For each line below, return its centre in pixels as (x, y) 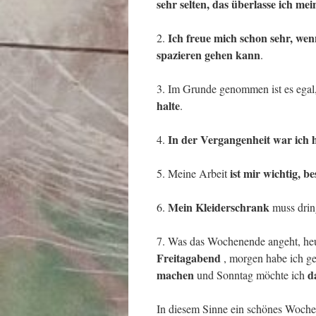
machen (175, 275)
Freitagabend (189, 258)
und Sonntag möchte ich (251, 275)
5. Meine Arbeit (193, 173)
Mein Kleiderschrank (220, 207)
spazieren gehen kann (208, 55)
